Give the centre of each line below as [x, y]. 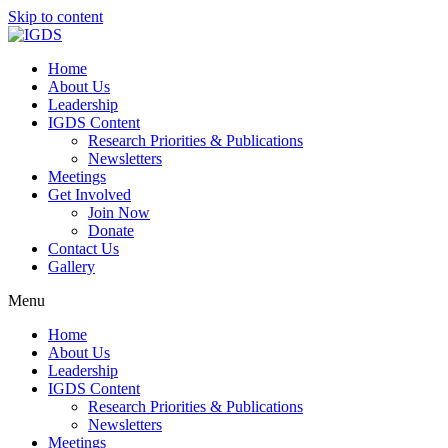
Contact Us [83, 248]
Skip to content [55, 16]
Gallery [71, 266]
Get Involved [89, 194]
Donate [111, 230]
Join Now [119, 212]
